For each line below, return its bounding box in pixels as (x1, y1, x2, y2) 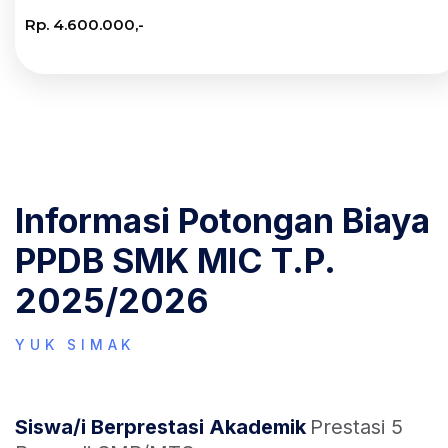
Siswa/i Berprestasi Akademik (15, 415, 306, 439)
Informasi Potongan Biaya (15, 200, 430, 241)
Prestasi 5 (310, 415, 403, 439)
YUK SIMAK (15, 336, 136, 353)
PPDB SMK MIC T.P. (15, 240, 335, 281)
